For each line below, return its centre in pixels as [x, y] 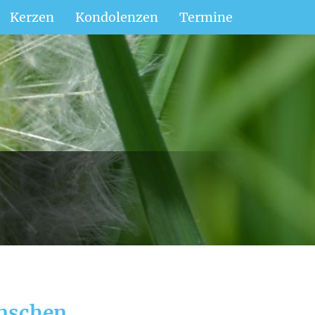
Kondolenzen [117, 17]
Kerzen [32, 17]
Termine [206, 17]
